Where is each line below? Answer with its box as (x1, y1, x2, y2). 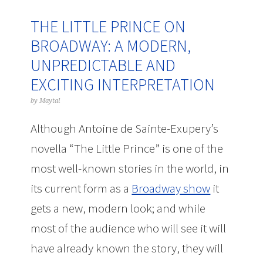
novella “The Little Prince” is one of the (31, 140, 224, 156)
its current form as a (31, 180, 132, 196)
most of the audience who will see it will (31, 220, 227, 236)
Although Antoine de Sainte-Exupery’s (31, 120, 219, 136)
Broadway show (131, 180, 211, 196)
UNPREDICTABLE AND (31, 55, 176, 76)
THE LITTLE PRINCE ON (31, 16, 186, 37)
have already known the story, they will (31, 240, 224, 256)
